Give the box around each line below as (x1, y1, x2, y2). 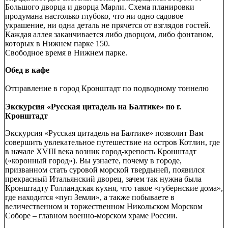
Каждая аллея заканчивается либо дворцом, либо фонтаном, (5, 30, 214, 39)
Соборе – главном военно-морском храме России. (5, 211, 180, 220)
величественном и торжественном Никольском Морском (5, 202, 203, 211)
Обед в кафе (5, 65, 49, 74)
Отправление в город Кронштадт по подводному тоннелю (5, 83, 209, 93)
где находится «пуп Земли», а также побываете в (5, 192, 175, 202)
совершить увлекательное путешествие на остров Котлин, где (5, 137, 220, 147)
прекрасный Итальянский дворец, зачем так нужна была (5, 174, 202, 183)
